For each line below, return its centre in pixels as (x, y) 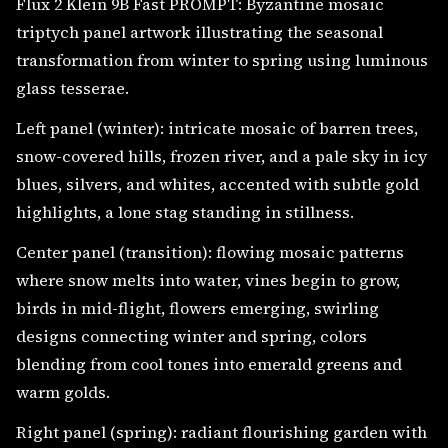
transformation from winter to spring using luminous (222, 60)
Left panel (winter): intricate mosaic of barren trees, (217, 128)
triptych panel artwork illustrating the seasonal (199, 32)
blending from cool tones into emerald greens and (209, 364)
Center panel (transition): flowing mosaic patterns (210, 252)
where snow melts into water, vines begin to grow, (208, 280)
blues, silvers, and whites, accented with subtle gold (217, 184)
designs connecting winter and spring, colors (191, 336)
